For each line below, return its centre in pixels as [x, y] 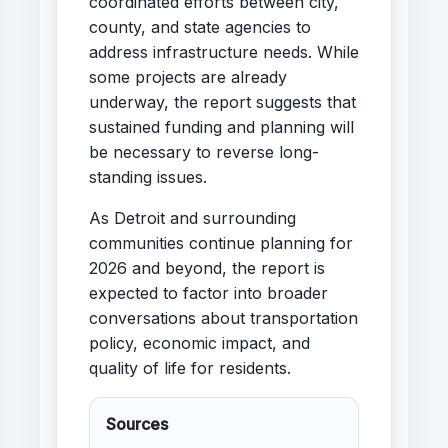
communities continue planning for [221, 242]
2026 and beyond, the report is [207, 267]
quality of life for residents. [190, 367]
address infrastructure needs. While [224, 51]
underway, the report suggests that [222, 101]
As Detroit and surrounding [192, 217]
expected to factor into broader [208, 292]
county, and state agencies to [200, 26]
